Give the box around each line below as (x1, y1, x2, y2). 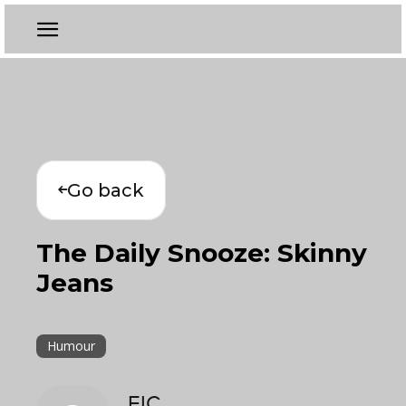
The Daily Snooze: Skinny (36, 237, 367, 268)
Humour (47, 337, 95, 354)
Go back (67, 179, 144, 201)
